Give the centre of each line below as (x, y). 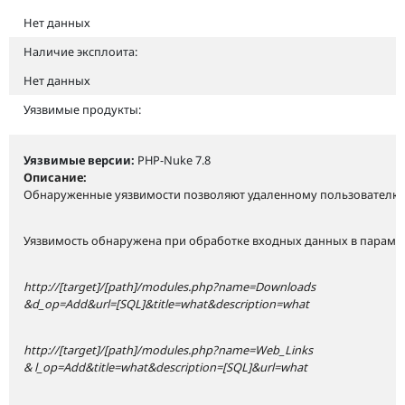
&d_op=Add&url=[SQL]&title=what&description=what (166, 303)
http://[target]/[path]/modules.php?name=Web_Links (168, 349)
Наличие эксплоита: (80, 51)
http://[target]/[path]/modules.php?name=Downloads (170, 286)
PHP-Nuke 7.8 (174, 160)
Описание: (55, 177)
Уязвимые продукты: (82, 109)
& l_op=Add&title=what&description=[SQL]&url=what (165, 367)
